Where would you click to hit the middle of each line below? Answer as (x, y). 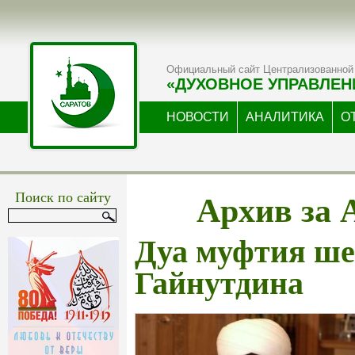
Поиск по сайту (63, 197)
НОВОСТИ (198, 117)
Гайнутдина (219, 284)
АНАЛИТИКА (285, 117)
